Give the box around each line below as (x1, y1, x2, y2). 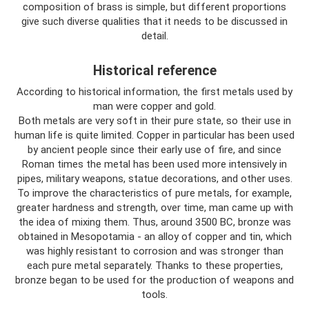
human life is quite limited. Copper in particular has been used (14, 129, 295, 141)
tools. (141, 288, 168, 301)
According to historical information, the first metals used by (17, 86, 292, 98)
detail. (141, 30, 168, 42)
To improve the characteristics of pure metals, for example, (17, 187, 292, 199)
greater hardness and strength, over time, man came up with (16, 201, 293, 214)
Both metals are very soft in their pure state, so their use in (18, 114, 291, 127)
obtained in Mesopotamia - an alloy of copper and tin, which (17, 230, 292, 243)
